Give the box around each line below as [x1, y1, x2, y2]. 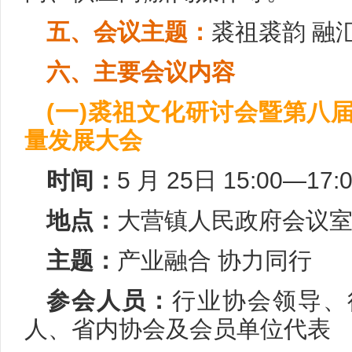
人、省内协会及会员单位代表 [24, 315, 331, 342]
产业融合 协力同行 [117, 247, 312, 273]
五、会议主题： [46, 18, 211, 45]
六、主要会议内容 [46, 58, 235, 85]
